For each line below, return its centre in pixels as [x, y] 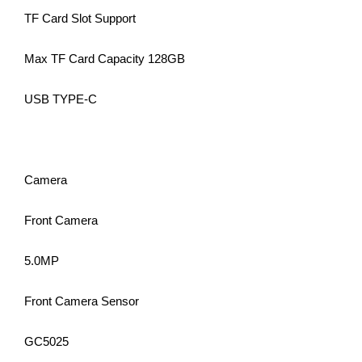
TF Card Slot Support [80, 19]
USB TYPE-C [61, 99]
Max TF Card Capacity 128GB [105, 59]
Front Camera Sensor [82, 301]
